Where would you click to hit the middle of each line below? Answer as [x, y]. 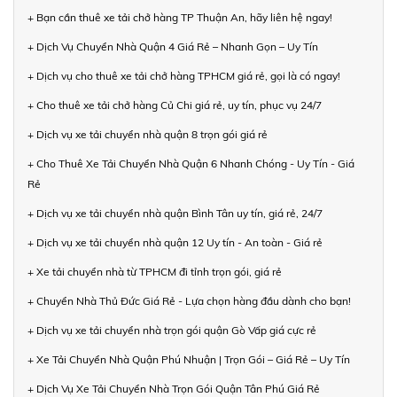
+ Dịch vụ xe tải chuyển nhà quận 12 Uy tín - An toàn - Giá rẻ [175, 243]
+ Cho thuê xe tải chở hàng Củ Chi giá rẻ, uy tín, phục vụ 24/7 [175, 105]
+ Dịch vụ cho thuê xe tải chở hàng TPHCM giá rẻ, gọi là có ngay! [184, 76]
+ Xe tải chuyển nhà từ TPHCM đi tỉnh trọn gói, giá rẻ [155, 272]
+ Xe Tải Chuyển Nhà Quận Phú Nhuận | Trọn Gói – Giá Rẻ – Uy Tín [189, 360]
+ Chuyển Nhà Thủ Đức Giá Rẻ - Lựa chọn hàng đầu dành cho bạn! [189, 301]
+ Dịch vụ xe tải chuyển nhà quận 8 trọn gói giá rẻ [148, 135]
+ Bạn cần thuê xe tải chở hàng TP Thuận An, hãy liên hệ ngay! [180, 18]
